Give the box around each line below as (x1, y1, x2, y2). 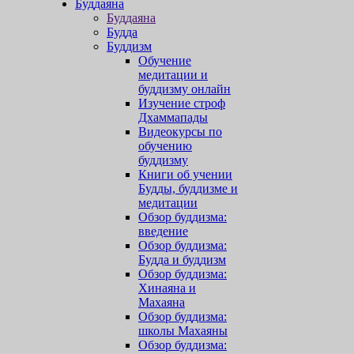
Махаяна (138, 296, 185, 309)
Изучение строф (138, 96, 225, 110)
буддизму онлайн (138, 82, 231, 96)
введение (138, 224, 188, 238)
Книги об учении (138, 168, 232, 181)
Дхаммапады (138, 111, 208, 124)
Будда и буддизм (138, 253, 226, 266)
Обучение (138, 54, 191, 67)
